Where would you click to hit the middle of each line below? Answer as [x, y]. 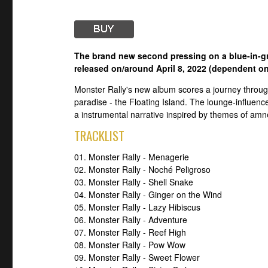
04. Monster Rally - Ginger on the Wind [148, 195]
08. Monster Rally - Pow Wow [130, 245]
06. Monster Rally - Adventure [131, 220]
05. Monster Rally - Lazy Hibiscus [137, 207]
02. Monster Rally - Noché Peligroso [142, 170]
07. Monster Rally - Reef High [130, 232]
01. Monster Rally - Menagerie [132, 157]
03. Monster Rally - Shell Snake [134, 182]
